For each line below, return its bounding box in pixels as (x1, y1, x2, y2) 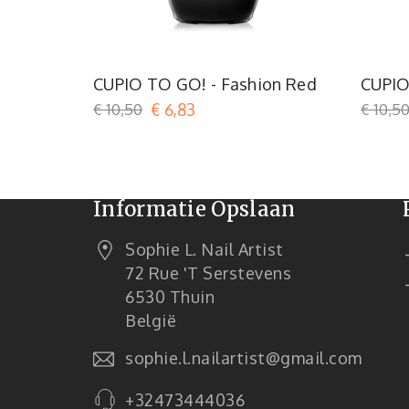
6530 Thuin (125, 286, 215, 307)
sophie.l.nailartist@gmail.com (125, 347, 362, 368)
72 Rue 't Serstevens (125, 262, 291, 283)
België (125, 309, 176, 330)
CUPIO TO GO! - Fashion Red (93, 73, 317, 94)
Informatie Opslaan (93, 195, 296, 222)
